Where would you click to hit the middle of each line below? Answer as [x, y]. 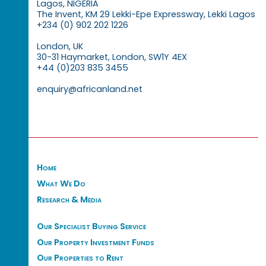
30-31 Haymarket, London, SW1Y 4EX [112, 57]
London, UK [60, 47]
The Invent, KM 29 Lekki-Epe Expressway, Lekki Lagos [146, 15]
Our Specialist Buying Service [91, 226]
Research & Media [69, 199]
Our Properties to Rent [80, 258]
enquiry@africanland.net [89, 89]
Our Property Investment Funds [95, 242]
